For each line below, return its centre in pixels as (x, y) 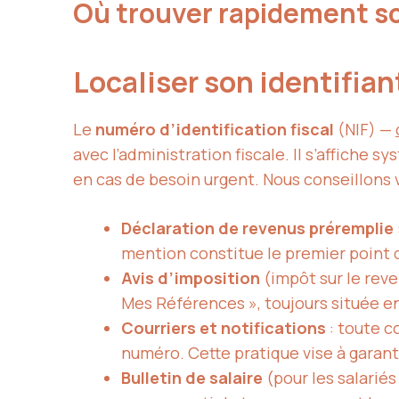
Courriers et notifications (224, 328)
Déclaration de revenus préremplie (257, 228)
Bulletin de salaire (192, 378)
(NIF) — (365, 130)
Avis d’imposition (191, 278)
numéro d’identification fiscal (215, 130)
